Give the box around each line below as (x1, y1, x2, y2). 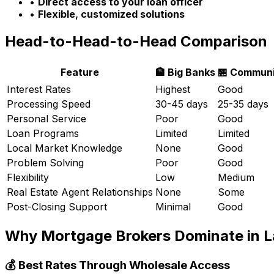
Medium (218, 171, 254, 183)
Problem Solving (7, 156, 84, 169)
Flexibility (7, 171, 49, 183)
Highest (155, 83, 190, 95)
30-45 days (155, 97, 208, 110)
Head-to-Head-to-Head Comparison (5, 32, 267, 51)
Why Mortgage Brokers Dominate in (5, 226, 264, 245)
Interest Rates (7, 83, 71, 95)
